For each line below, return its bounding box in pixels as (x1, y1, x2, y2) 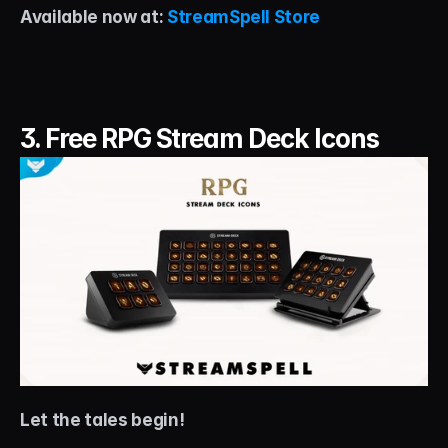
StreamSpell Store (166, 7, 321, 27)
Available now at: (20, 7, 167, 27)
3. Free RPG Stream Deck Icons (20, 123, 379, 154)
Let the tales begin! (20, 409, 185, 430)
